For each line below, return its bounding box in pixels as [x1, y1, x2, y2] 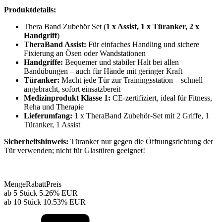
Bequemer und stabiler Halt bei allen [63, 57, 179, 66]
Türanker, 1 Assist [24, 120, 80, 129]
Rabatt [26, 179, 46, 188]
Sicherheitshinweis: [4, 137, 68, 146]
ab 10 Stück [4, 197, 41, 206]
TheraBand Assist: [24, 40, 86, 49]
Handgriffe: [24, 57, 63, 66]
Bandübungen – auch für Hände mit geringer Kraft [24, 66, 182, 75]
